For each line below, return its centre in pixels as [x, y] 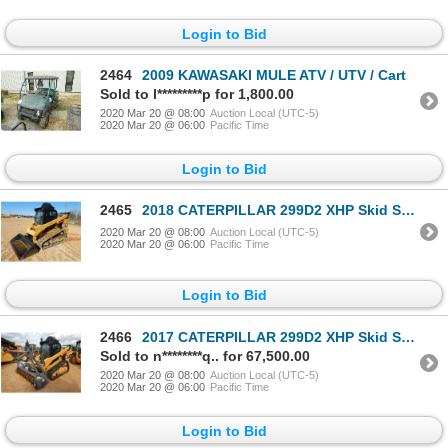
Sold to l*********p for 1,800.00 [197, 93]
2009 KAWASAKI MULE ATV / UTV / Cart [274, 74]
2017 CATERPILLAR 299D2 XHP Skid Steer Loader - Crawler [271, 336]
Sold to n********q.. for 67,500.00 [205, 355]
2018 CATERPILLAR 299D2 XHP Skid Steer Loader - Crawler [271, 210]
